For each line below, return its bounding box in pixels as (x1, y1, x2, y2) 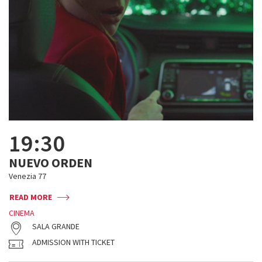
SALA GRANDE (32, 221, 80, 232)
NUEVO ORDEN (9, 154, 92, 171)
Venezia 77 (9, 171, 46, 181)
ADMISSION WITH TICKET (32, 237, 115, 247)
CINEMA (9, 208, 35, 218)
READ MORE (9, 192, 52, 202)
